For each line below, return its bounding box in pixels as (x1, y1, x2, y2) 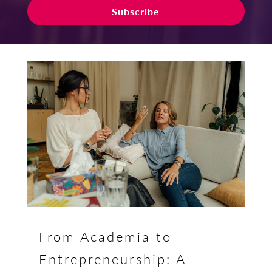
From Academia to (38, 228, 172, 245)
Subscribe (112, 5, 160, 17)
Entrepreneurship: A (38, 251, 186, 268)
